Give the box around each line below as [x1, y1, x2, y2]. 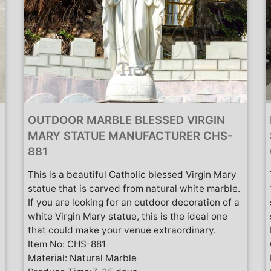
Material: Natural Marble [28, 252, 137, 264]
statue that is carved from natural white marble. [28, 182, 240, 194]
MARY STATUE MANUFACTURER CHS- [28, 128, 233, 142]
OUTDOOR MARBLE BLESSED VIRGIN [28, 113, 225, 126]
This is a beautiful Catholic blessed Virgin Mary [28, 168, 237, 180]
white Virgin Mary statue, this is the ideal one [28, 210, 227, 222]
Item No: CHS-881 [28, 238, 106, 250]
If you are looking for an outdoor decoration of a [28, 196, 240, 208]
